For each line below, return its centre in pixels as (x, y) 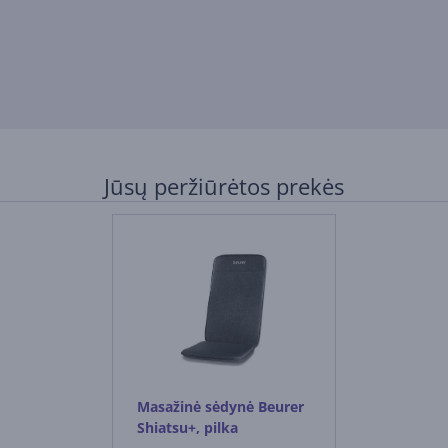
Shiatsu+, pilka (187, 427)
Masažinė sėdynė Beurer (220, 406)
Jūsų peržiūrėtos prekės (224, 186)
